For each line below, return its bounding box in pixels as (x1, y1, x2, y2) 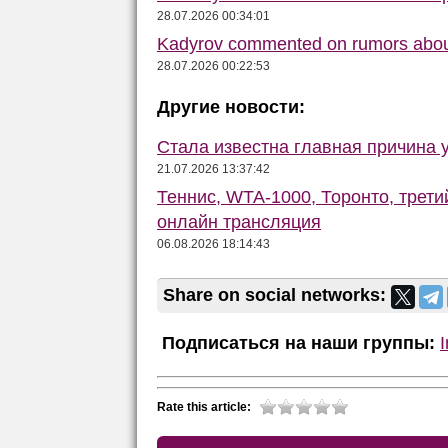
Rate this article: (157, 399, 251, 414)
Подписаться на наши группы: (157, 332, 435, 353)
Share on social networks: (163, 285, 391, 306)
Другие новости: (157, 97, 305, 118)
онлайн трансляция (157, 212, 321, 233)
